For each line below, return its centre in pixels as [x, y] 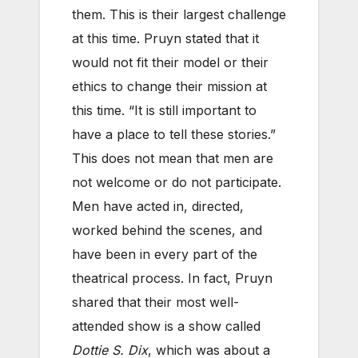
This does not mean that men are [173, 158]
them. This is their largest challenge [179, 14]
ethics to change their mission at [169, 86]
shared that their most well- [155, 302]
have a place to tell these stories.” [174, 134]
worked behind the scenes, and [167, 230]
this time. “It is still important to [164, 110]
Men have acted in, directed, [158, 206]
